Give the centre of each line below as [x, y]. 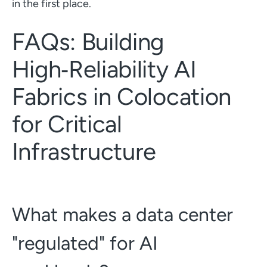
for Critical [67, 124]
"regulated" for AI [85, 243]
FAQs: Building [88, 41]
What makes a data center [122, 214]
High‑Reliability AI [104, 69]
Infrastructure [84, 151]
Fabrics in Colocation [121, 96]
